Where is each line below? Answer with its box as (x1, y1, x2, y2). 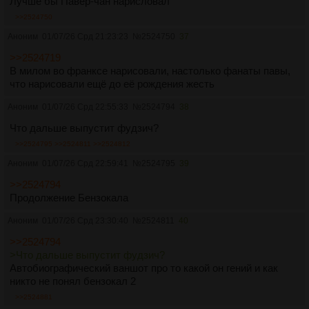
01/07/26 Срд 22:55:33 (42, 101, 128, 112)
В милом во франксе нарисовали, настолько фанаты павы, (10, 64, 290, 77)
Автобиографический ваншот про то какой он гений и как (10, 261, 278, 274)
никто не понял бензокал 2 (10, 275, 136, 287)
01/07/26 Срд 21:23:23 (42, 31, 128, 41)
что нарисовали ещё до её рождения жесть (10, 77, 215, 90)
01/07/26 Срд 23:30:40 (42, 215, 128, 226)
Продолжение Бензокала (10, 191, 128, 203)
